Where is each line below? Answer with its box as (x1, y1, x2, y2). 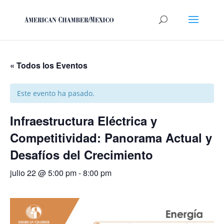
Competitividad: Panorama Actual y (10, 129, 212, 146)
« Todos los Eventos (10, 59, 87, 71)
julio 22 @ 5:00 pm (10, 167, 76, 178)
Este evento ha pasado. (17, 88, 94, 98)
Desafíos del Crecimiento (10, 146, 153, 163)
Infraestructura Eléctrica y (10, 112, 157, 129)
